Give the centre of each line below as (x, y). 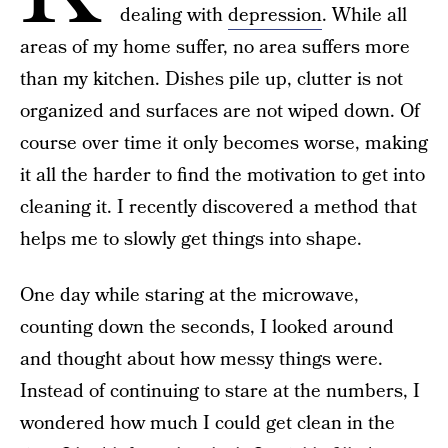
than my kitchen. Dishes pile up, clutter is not (211, 79)
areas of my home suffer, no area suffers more (215, 47)
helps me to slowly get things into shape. (191, 239)
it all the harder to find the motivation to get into (222, 175)
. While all (364, 15)
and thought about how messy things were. (201, 359)
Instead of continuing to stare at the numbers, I (220, 391)
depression (275, 15)
